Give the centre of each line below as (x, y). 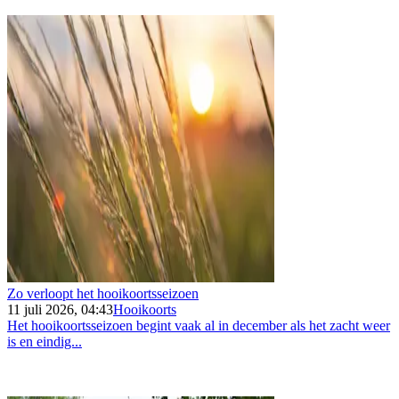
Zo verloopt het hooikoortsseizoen (103, 294)
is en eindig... (45, 342)
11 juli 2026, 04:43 (60, 310)
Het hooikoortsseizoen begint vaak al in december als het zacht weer (199, 326)
